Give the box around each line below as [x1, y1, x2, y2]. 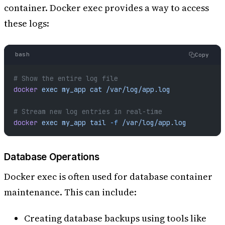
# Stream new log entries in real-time [13, 106, 162, 116]
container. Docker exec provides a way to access [4, 2, 209, 15]
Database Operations [4, 151, 99, 163]
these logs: [4, 17, 49, 30]
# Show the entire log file [13, 73, 118, 83]
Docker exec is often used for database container [4, 170, 212, 183]
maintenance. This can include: [4, 186, 137, 199]
